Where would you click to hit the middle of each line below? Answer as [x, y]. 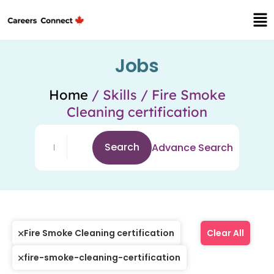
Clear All [225, 233]
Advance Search [193, 147]
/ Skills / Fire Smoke [157, 95]
